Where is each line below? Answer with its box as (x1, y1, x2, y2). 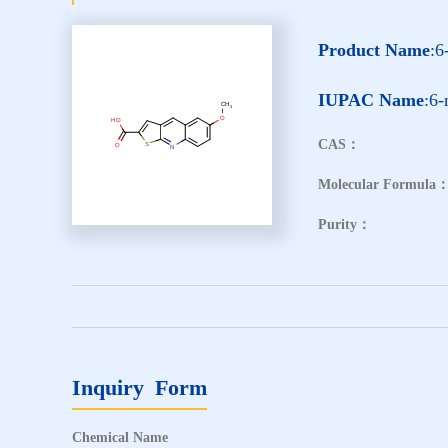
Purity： (318, 216, 371, 232)
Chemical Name (72, 429, 168, 445)
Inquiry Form (72, 374, 207, 400)
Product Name (318, 39, 430, 60)
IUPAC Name (318, 89, 424, 110)
